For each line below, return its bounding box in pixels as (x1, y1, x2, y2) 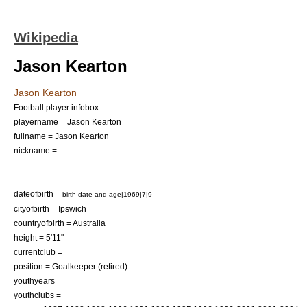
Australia (73, 219, 106, 228)
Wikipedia (14, 30, 78, 45)
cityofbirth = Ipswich (14, 204, 86, 213)
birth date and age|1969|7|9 (62, 191, 152, 198)
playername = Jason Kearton (14, 117, 121, 126)
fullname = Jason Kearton (14, 132, 109, 140)
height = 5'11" (14, 233, 64, 242)
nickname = (14, 146, 57, 155)
